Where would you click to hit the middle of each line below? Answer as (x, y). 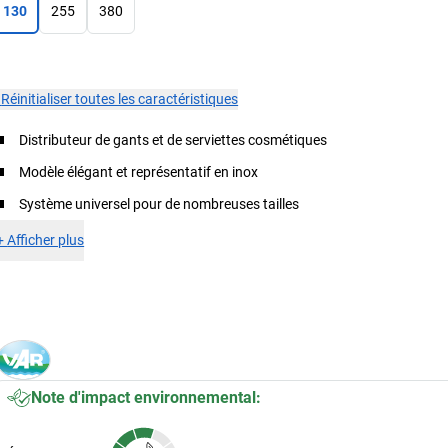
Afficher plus (46, 239)
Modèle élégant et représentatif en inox (139, 171)
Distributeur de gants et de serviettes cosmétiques (173, 139)
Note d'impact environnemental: (146, 397)
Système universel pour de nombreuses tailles (159, 203)
